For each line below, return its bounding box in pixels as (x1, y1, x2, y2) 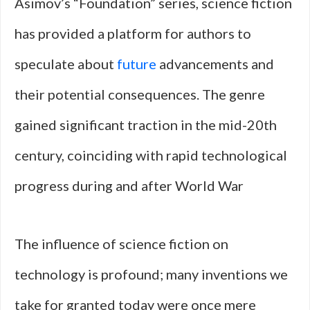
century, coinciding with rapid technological (15, 147, 287, 163)
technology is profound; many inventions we (15, 266, 288, 282)
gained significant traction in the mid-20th (15, 116, 277, 133)
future (117, 55, 156, 72)
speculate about (15, 55, 117, 72)
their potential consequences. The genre (15, 86, 265, 102)
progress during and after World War (15, 177, 244, 194)
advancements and (156, 55, 274, 72)
